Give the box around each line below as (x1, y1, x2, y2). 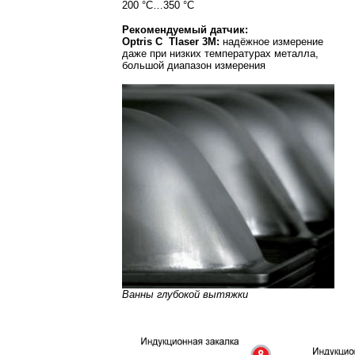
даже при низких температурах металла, (122, 47, 319, 59)
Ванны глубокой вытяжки (122, 288, 248, 300)
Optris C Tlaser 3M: (122, 35, 219, 48)
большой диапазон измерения (122, 59, 265, 71)
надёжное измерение (219, 35, 323, 48)
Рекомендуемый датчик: (122, 23, 248, 36)
